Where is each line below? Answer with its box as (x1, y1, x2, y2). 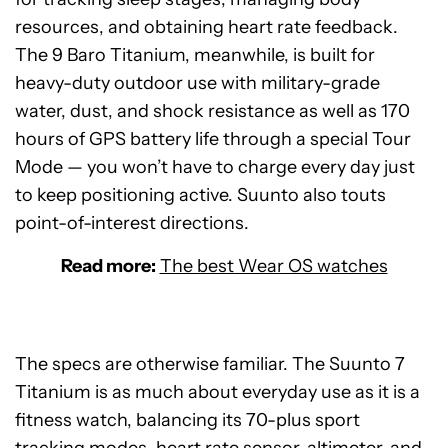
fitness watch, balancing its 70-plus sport (15, 409, 360, 431)
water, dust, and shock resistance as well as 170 (15, 100, 410, 122)
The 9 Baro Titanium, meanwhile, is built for (15, 44, 375, 66)
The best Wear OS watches (159, 255, 388, 277)
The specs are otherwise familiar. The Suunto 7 (15, 353, 405, 375)
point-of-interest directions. (15, 212, 249, 234)
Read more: (60, 255, 156, 277)
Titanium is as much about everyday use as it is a (15, 381, 420, 403)
